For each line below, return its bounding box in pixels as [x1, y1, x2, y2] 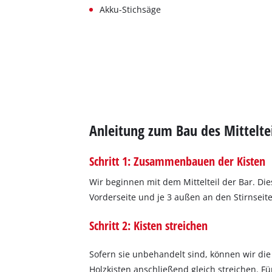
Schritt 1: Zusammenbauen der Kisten [89, 152, 266, 170]
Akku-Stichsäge [100, 3, 161, 15]
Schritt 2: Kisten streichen [89, 217, 208, 234]
